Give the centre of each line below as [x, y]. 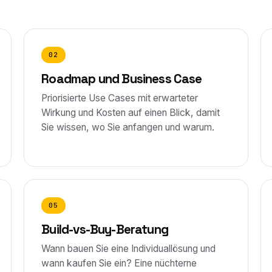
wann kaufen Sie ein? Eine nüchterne [119, 263]
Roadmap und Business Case [122, 79]
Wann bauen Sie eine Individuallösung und [129, 249]
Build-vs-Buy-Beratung [105, 229]
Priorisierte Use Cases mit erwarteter [120, 98]
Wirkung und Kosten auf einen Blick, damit [131, 113]
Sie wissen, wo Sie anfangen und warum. [128, 127]
